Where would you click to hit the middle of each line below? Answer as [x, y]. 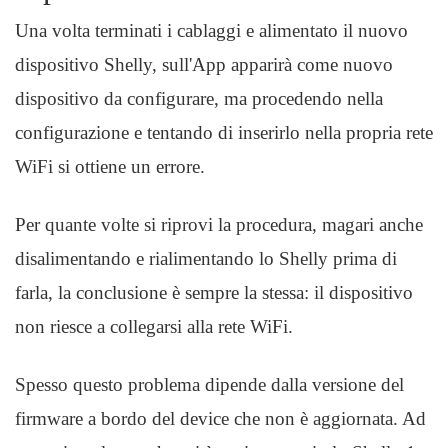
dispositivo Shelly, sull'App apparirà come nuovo [204, 64]
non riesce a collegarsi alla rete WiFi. [154, 326]
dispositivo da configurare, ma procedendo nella [199, 98]
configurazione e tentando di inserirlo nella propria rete [224, 132]
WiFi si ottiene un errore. [110, 166]
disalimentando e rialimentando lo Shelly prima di [206, 258]
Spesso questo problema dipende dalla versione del [209, 384]
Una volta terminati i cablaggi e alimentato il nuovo [211, 30]
